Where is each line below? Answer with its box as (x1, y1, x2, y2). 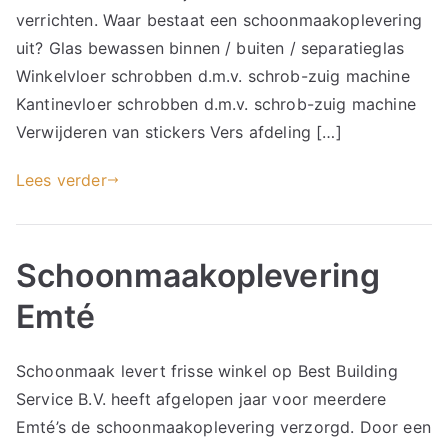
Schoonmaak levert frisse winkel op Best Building (16, 361, 398, 381)
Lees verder (16, 170, 107, 190)
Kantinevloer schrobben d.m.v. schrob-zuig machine (16, 94, 416, 114)
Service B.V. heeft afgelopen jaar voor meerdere (16, 389, 387, 409)
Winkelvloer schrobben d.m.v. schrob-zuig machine (16, 66, 410, 86)
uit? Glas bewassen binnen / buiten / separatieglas (16, 38, 405, 58)
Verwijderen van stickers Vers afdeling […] (16, 122, 342, 142)
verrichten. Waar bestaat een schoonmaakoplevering (16, 10, 422, 30)
